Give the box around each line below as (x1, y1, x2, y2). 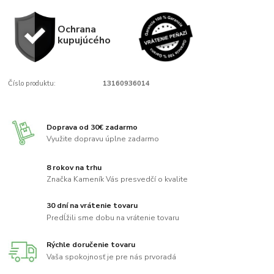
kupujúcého (57, 32, 111, 47)
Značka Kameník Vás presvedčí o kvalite (46, 174, 188, 185)
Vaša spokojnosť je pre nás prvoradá (46, 251, 177, 262)
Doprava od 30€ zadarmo (46, 122, 138, 132)
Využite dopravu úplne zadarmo (46, 134, 160, 144)
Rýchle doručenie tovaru (46, 240, 136, 250)
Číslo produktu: (8, 78, 56, 88)
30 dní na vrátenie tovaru (46, 201, 138, 211)
